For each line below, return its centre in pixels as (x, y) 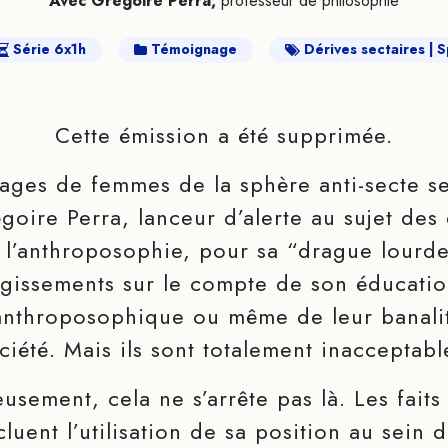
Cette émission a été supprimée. (224, 134)
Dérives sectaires (364, 49)
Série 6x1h (49, 49)
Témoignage (193, 49)
